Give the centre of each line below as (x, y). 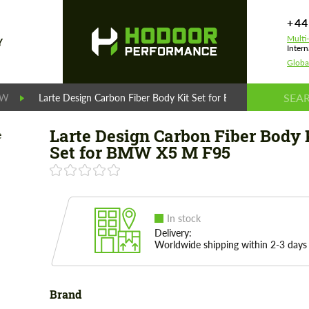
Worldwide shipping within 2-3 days (230, 245)
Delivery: (173, 233)
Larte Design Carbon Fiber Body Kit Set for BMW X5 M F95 (167, 97)
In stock (183, 218)
